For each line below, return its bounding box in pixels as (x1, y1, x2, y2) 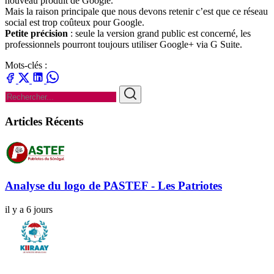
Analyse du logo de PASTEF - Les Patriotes (5, 179, 222, 193)
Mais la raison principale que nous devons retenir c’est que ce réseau (5, 6, 268, 17)
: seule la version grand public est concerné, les (68, 28, 251, 39)
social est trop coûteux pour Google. (5, 17, 144, 28)
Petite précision (5, 28, 68, 39)
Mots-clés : (5, 60, 47, 71)
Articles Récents (5, 114, 83, 128)
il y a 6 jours (5, 204, 53, 215)
